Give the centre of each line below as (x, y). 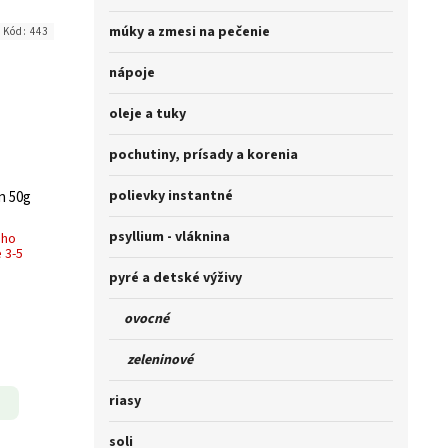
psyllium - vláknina (169, 237)
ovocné (139, 319)
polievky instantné (171, 196)
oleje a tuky (147, 114)
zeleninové (151, 360)
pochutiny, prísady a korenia (203, 155)
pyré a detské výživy (175, 278)
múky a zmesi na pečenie (189, 32)
